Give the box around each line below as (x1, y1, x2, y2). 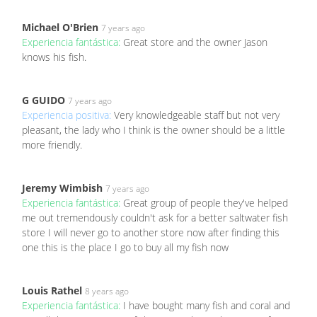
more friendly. (22, 137, 82, 151)
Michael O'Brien (22, 20, 98, 34)
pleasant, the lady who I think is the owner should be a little (22, 122, 285, 137)
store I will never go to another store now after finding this (22, 225, 279, 239)
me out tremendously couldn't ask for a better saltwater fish (22, 210, 288, 224)
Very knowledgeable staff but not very (114, 108, 279, 122)
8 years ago (85, 284, 129, 297)
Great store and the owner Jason (123, 35, 267, 49)
